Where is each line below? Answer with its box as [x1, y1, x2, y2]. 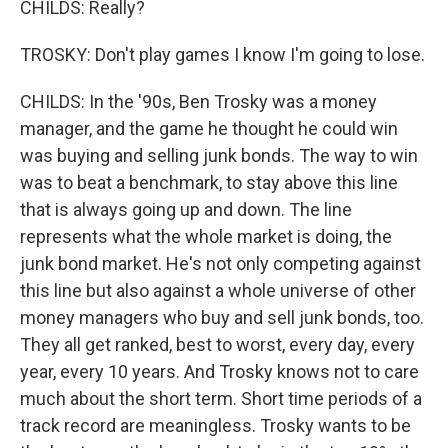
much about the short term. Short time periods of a [20, 388, 422, 409]
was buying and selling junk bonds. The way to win [20, 145, 418, 166]
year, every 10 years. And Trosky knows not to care [20, 361, 419, 382]
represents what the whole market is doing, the [20, 226, 392, 247]
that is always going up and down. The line [20, 199, 352, 220]
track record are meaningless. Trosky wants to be [20, 415, 411, 436]
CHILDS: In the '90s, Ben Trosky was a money [20, 91, 377, 112]
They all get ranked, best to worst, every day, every [20, 334, 415, 355]
